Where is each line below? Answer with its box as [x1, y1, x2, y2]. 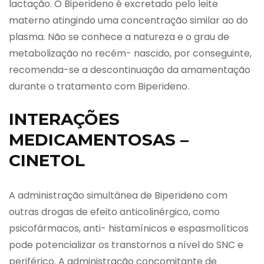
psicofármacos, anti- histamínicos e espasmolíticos [9, 221, 249, 235]
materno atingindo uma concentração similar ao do [9, 13, 248, 27]
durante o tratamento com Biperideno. [9, 79, 189, 93]
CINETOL [9, 150, 85, 170]
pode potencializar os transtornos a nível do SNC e [9, 237, 243, 252]
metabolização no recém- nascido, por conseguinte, [9, 46, 252, 60]
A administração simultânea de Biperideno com [9, 188, 227, 202]
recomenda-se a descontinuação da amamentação [9, 62, 250, 77]
